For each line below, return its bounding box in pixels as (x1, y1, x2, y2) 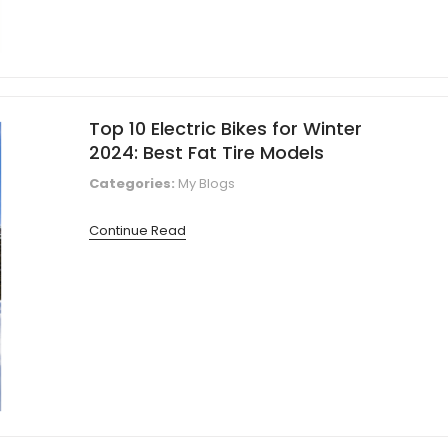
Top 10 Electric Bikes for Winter (89, 116, 362, 142)
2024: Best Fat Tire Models (89, 140, 324, 166)
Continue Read (89, 221, 186, 241)
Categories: (89, 174, 175, 194)
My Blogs (178, 174, 235, 194)
